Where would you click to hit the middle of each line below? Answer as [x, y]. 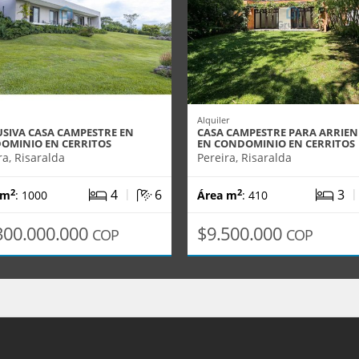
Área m [217, 195]
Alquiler [213, 120]
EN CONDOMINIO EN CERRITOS [276, 143]
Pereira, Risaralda [244, 157]
